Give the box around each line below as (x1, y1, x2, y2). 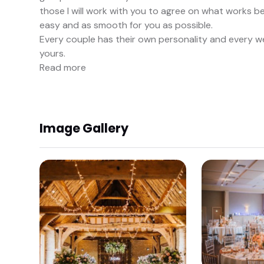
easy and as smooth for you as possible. (39, 19, 213, 32)
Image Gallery (39, 119, 128, 137)
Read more (39, 61, 86, 74)
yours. (39, 47, 65, 60)
